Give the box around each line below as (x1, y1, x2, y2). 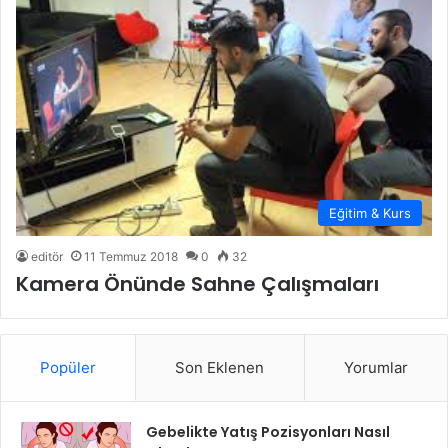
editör (31, 248, 63, 264)
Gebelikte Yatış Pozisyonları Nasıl (146, 421, 390, 442)
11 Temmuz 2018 (84, 248, 178, 264)
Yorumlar (343, 357, 408, 377)
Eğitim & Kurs (329, 204, 411, 221)
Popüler (40, 357, 97, 377)
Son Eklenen (175, 357, 265, 377)
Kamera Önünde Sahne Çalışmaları (16, 269, 379, 298)
